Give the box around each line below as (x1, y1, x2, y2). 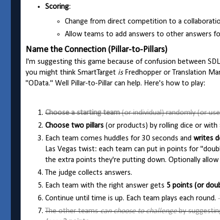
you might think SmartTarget (26, 69, 118, 77)
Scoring (45, 3, 69, 11)
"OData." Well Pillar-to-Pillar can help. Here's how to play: (26, 80, 205, 88)
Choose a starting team (45, 109, 120, 117)
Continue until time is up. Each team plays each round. (45, 194, 218, 203)
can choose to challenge (100, 207, 179, 216)
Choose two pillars (45, 122, 104, 130)
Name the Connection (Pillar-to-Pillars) (26, 45, 167, 55)
